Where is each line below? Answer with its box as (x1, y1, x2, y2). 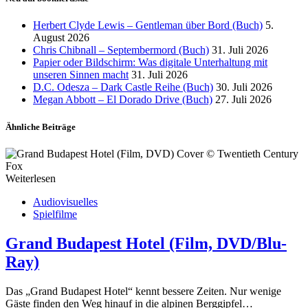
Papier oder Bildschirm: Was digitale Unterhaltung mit (33, 56, 267, 69)
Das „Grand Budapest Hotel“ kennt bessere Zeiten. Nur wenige (5, 285, 281, 297)
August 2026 (33, 32, 89, 44)
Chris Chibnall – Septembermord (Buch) (33, 44, 209, 56)
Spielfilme (33, 208, 77, 220)
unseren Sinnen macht (33, 69, 129, 81)
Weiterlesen (5, 172, 56, 184)
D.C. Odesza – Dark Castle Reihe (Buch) (33, 81, 213, 93)
